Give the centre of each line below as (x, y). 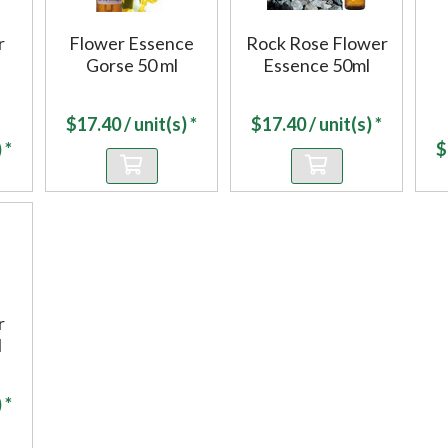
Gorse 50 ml (131, 65)
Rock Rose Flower (316, 43)
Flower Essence (131, 43)
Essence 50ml (316, 65)
